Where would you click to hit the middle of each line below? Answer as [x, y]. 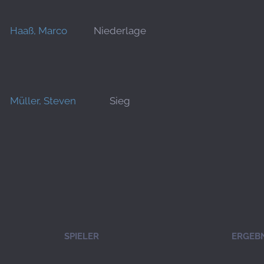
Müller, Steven [43, 101]
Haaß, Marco [39, 31]
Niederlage [120, 31]
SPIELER [82, 236]
